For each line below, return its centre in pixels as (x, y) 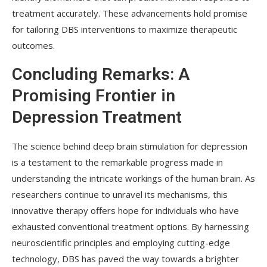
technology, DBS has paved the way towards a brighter (125, 258)
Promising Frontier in (94, 95)
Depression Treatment (97, 117)
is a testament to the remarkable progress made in (117, 162)
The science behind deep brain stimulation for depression (130, 146)
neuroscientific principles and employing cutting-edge (121, 242)
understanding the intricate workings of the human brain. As (133, 178)
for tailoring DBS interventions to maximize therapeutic (125, 29)
